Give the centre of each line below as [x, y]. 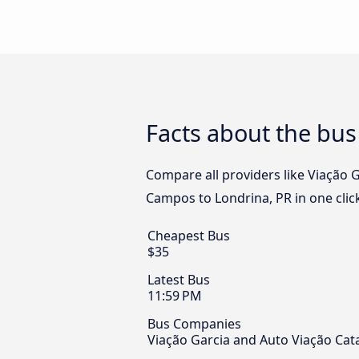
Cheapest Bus [189, 236]
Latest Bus [179, 280]
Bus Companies [194, 324]
